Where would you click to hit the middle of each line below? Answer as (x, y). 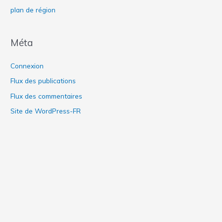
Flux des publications (43, 81)
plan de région (33, 10)
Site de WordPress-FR (46, 111)
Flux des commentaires (47, 96)
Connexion (27, 65)
